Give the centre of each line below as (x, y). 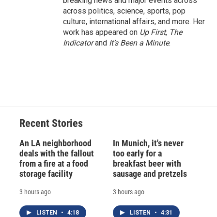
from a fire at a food (54, 164)
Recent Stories (51, 124)
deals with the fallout (57, 154)
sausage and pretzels (150, 174)
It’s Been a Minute (139, 43)
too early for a (137, 154)
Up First (153, 32)
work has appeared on (101, 32)
